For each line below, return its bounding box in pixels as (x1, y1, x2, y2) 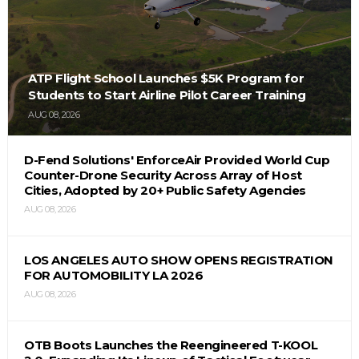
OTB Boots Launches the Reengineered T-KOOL (23, 337, 318, 353)
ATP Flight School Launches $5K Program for (27, 70, 305, 86)
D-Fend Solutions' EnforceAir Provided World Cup (23, 151, 330, 167)
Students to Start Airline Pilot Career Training (27, 87, 306, 103)
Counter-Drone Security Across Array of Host (23, 167, 302, 183)
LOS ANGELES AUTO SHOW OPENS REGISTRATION (23, 252, 333, 268)
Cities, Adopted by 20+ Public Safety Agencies (23, 182, 306, 198)
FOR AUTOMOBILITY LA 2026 (23, 267, 204, 283)
